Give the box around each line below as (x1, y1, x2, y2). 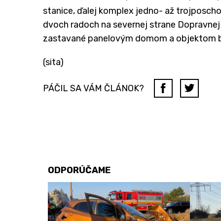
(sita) (43, 56, 64, 68)
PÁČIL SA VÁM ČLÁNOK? (43, 82, 144, 94)
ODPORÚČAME (48, 164, 110, 176)
